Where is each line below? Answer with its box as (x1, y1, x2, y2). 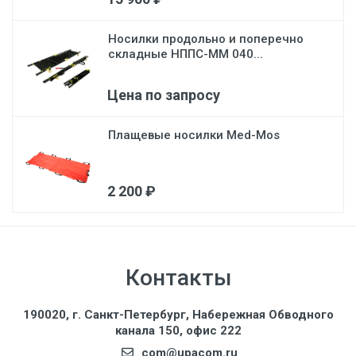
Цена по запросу (107, 87, 220, 103)
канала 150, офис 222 (114, 323, 242, 338)
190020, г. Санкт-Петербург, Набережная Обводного (22, 308, 334, 322)
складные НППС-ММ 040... (108, 47, 263, 61)
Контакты (125, 265, 231, 291)
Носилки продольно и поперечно (108, 32, 304, 46)
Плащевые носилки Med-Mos (108, 128, 280, 142)
